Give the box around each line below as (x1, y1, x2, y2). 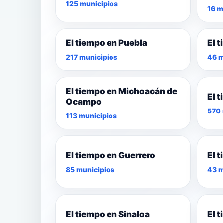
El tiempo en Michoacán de (66, 86, 177, 97)
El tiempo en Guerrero (66, 150, 155, 160)
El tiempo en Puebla (66, 38, 147, 48)
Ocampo (66, 97, 102, 107)
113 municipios (66, 111, 117, 120)
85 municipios (66, 165, 114, 174)
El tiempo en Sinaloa (66, 209, 150, 219)
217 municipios (66, 53, 117, 62)
